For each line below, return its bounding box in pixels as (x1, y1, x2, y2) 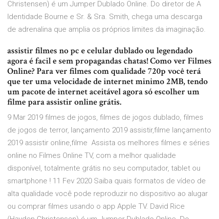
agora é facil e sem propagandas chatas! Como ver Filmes (7, 55, 212, 67)
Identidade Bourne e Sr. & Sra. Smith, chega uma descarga (7, 12, 202, 22)
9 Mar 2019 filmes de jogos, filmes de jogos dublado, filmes (7, 113, 203, 122)
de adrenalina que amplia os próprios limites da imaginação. (7, 25, 206, 34)
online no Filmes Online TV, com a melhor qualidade (7, 151, 176, 160)
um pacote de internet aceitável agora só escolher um (7, 86, 199, 98)
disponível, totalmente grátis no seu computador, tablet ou (7, 164, 200, 173)
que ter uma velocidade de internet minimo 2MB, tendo (7, 76, 208, 88)
